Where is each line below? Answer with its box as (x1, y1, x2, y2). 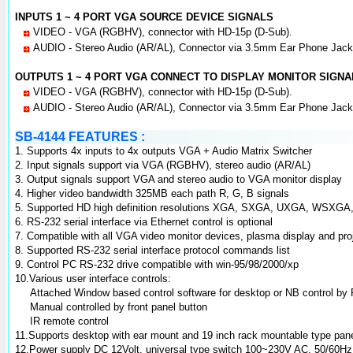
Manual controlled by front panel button (30, 301, 207, 313)
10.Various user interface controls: (15, 273, 171, 284)
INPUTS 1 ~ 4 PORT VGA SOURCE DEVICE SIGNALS (15, 11, 273, 23)
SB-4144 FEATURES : (15, 130, 145, 143)
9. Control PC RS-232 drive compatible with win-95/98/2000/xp (15, 258, 299, 270)
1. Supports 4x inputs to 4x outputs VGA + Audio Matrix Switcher (15, 145, 312, 157)
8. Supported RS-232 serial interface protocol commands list (15, 244, 290, 256)
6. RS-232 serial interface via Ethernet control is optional (15, 216, 273, 228)
